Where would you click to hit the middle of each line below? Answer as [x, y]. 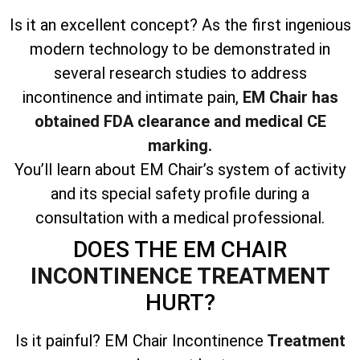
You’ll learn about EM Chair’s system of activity [180, 169]
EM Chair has [288, 97]
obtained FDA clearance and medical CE [180, 121]
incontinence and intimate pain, [130, 97]
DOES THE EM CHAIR [180, 249]
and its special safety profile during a [180, 193]
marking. [180, 145]
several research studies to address [180, 73]
